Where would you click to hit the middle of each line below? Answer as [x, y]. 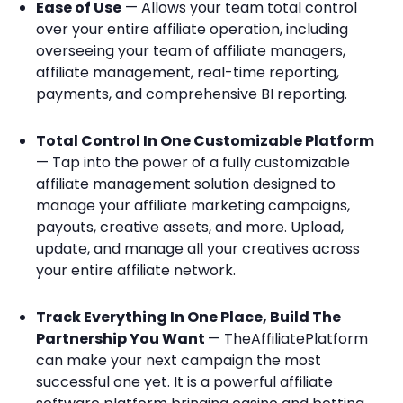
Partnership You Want [122, 339]
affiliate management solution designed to [186, 184]
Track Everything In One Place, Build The [188, 317]
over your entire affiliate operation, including [192, 29]
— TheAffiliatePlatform [288, 339]
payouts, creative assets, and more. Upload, [190, 227]
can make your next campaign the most [179, 360]
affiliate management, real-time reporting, [188, 72]
